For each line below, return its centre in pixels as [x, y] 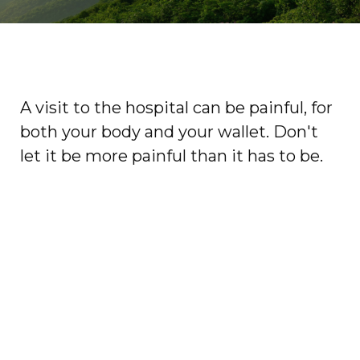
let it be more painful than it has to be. [172, 155]
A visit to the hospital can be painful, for [176, 107]
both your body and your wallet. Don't [169, 131]
